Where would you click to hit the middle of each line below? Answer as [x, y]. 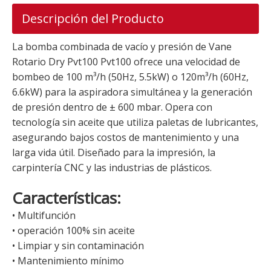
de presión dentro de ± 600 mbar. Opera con [112, 107]
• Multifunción [44, 216]
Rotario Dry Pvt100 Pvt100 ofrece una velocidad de [126, 62]
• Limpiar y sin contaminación [78, 246]
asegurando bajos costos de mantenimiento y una [126, 138]
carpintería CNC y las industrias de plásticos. [112, 168]
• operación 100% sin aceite [73, 231]
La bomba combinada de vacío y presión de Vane [122, 47]
